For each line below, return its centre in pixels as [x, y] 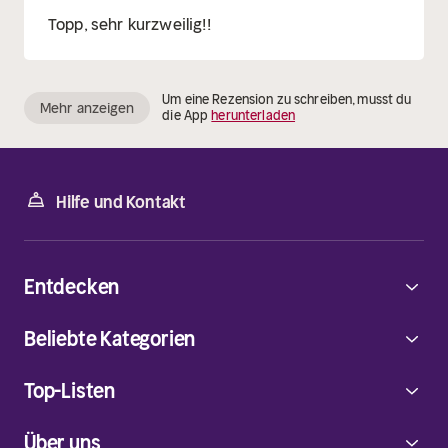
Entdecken [72, 287]
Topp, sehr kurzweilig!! [129, 24]
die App [187, 116]
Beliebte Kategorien [110, 339]
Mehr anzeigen [87, 108]
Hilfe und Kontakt [121, 202]
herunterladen [253, 116]
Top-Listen [69, 391]
